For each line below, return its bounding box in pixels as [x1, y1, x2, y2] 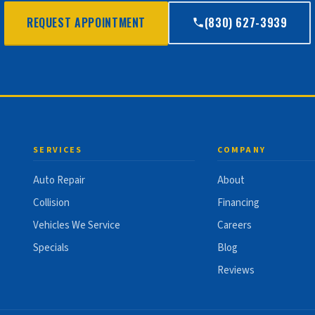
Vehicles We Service [33, 217, 121, 233]
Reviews [217, 262, 255, 278]
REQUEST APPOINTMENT [26, 14, 146, 32]
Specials [33, 240, 70, 255]
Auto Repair [33, 172, 86, 188]
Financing [217, 195, 259, 210]
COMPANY [217, 143, 266, 156]
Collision [33, 195, 70, 210]
